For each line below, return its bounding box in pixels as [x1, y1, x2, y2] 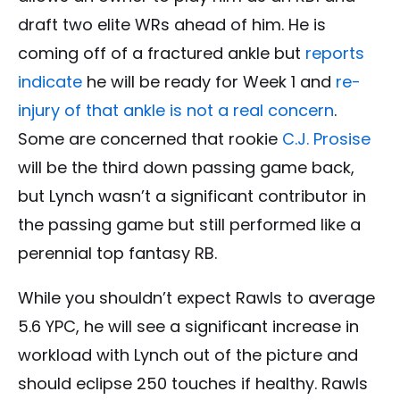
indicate [18, 71, 82, 94]
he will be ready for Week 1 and [82, 71, 336, 94]
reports [305, 42, 364, 65]
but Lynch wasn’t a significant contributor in [18, 185, 366, 208]
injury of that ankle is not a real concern [18, 99, 334, 122]
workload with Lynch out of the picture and [18, 344, 358, 367]
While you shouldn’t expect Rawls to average [18, 287, 375, 310]
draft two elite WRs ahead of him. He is [18, 13, 326, 37]
